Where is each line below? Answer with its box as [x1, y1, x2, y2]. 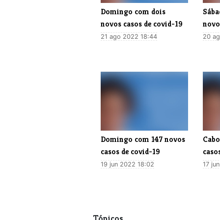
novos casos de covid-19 [101, 18, 183, 29]
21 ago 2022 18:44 [101, 32, 157, 40]
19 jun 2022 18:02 [101, 160, 154, 168]
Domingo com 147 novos [101, 134, 185, 144]
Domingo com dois [101, 6, 165, 17]
